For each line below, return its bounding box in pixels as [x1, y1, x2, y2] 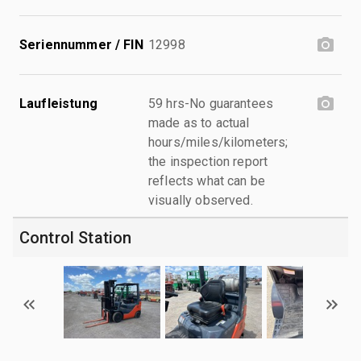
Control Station [19, 227, 132, 247]
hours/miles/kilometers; [148, 134, 288, 150]
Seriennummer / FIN [19, 36, 143, 52]
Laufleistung [19, 95, 98, 111]
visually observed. [148, 192, 253, 208]
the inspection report [148, 153, 268, 169]
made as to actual [148, 114, 250, 131]
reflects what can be [148, 172, 266, 189]
